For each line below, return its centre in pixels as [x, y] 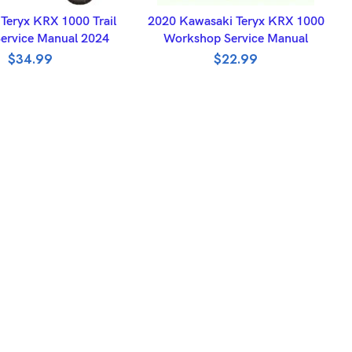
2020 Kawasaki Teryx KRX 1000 [236, 22]
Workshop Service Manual [236, 39]
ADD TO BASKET [236, 13]
